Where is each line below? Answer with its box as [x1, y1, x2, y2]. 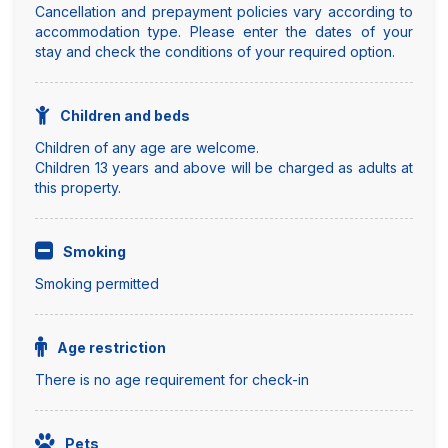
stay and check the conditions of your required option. [35, 42, 395, 60]
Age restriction [57, 338, 166, 356]
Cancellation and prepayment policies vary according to [35, 2, 413, 20]
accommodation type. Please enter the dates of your [35, 22, 413, 40]
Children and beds [60, 106, 190, 124]
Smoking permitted [35, 274, 159, 292]
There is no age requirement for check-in [35, 370, 309, 388]
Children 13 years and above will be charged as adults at [35, 158, 413, 176]
